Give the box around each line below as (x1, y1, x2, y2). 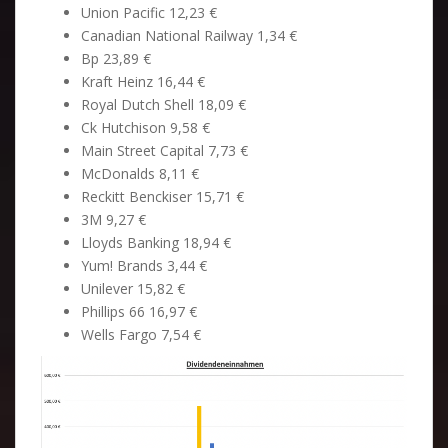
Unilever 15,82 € (81, 278, 185, 298)
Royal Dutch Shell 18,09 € (81, 94, 246, 114)
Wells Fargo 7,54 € (81, 324, 201, 344)
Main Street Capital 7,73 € (81, 140, 248, 160)
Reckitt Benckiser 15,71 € (81, 186, 244, 206)
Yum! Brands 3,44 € (81, 255, 207, 275)
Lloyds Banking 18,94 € (81, 232, 231, 252)
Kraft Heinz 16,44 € (81, 71, 205, 91)
